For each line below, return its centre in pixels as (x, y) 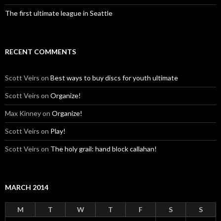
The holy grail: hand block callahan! (104, 148)
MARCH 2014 (27, 187)
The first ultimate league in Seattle (59, 13)
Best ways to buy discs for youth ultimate (114, 77)
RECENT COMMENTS (40, 51)
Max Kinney (23, 113)
